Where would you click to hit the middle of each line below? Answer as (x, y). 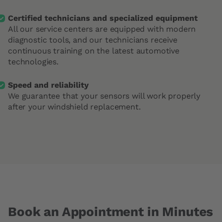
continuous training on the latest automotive (94, 51)
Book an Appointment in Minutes (111, 212)
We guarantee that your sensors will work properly (104, 96)
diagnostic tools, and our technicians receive (93, 40)
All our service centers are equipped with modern (102, 29)
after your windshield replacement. (74, 107)
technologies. (33, 62)
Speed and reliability (48, 85)
